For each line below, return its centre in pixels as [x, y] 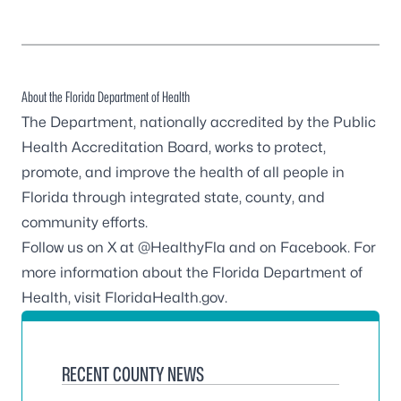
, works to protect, [267, 147]
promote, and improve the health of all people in [183, 172]
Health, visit [63, 298]
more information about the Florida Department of [192, 273]
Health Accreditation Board [115, 147]
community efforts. [85, 222]
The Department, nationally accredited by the [177, 122]
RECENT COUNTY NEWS [133, 374]
